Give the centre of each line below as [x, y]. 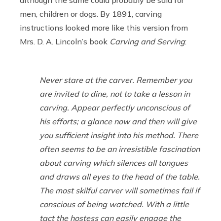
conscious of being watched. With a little [114, 204]
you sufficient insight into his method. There [119, 135]
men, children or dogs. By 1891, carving [91, 14]
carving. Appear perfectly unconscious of [115, 107]
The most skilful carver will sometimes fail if [120, 190]
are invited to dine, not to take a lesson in [115, 93]
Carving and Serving [147, 41]
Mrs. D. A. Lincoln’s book [65, 41]
